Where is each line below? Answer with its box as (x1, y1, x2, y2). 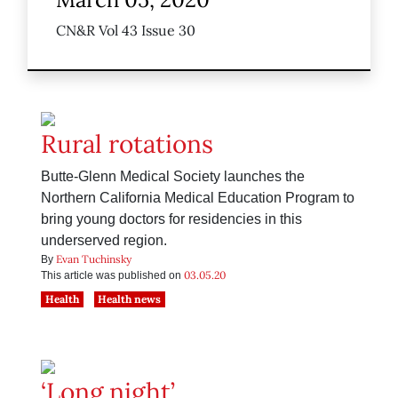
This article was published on (41, 269, 184, 283)
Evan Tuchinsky (56, 252, 131, 267)
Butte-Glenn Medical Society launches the (41, 169, 305, 185)
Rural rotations (41, 128, 213, 161)
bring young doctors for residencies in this (41, 211, 302, 227)
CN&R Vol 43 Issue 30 (56, 21, 195, 40)
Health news (98, 292, 162, 306)
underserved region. (41, 233, 167, 249)
